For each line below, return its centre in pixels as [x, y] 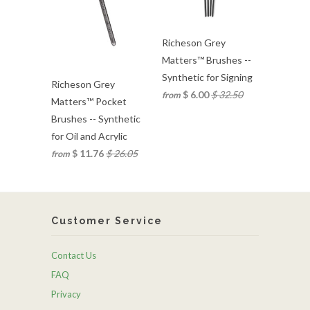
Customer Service [107, 221]
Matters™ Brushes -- [207, 60]
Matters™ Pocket [89, 101]
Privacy [66, 294]
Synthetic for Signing [207, 77]
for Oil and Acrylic [89, 136]
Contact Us [74, 255]
